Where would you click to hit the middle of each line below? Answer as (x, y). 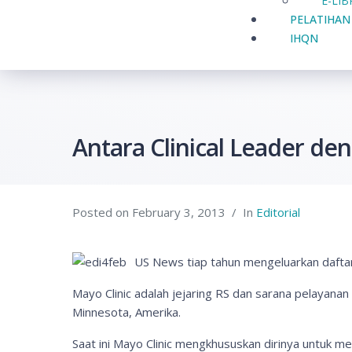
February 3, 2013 (179, 212)
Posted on (102, 212)
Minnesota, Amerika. (126, 312)
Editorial (278, 212)
